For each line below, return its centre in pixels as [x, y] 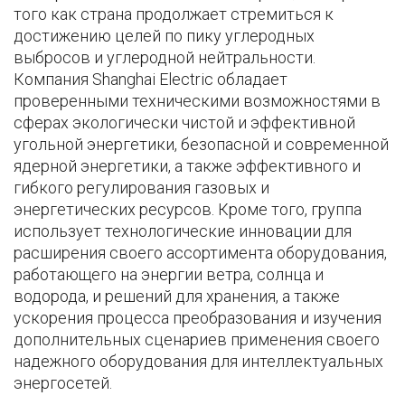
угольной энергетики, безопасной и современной [201, 145]
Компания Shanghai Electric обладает [151, 80]
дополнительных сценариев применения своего [197, 340]
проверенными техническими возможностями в [197, 101]
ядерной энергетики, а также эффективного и [187, 166]
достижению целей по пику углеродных [164, 36]
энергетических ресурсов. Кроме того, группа [188, 210]
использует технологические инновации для [183, 231]
